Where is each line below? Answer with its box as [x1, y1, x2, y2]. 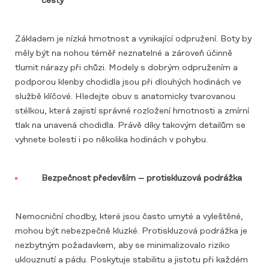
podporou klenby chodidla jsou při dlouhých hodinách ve [15, 77, 241, 87]
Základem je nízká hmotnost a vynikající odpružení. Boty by [15, 34, 252, 44]
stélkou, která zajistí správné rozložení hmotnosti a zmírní [15, 106, 249, 116]
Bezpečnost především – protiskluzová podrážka [41, 173, 242, 183]
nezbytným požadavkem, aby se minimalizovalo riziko [15, 240, 230, 250]
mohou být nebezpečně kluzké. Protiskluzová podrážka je [15, 226, 247, 236]
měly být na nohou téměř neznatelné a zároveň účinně [15, 48, 232, 58]
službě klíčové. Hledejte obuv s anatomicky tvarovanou [15, 91, 235, 101]
